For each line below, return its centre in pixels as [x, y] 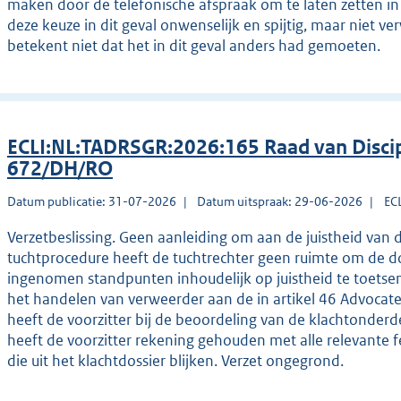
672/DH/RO [60, 169]
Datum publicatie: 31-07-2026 [92, 202]
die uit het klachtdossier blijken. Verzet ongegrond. [175, 361]
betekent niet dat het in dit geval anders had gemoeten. [194, 46]
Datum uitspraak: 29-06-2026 [280, 202]
